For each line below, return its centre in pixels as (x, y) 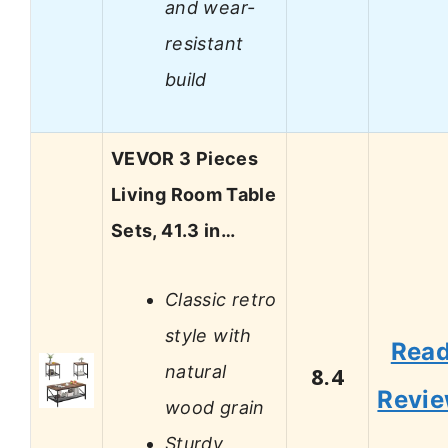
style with (208, 335)
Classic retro (221, 299)
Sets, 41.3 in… (173, 231)
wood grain (215, 407)
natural (196, 371)
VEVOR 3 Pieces (185, 159)
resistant (204, 43)
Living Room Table (194, 195)
